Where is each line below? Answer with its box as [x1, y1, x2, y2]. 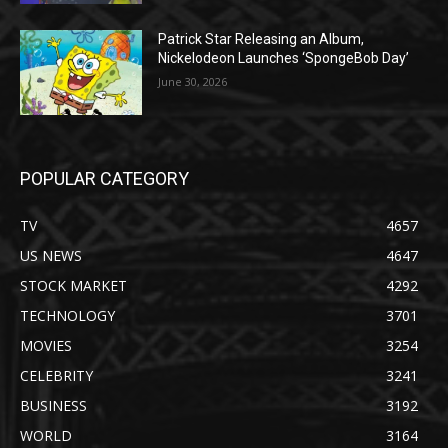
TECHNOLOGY [20, 306, 115, 326]
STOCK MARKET [20, 276, 127, 296]
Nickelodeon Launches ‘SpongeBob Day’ [158, 49, 410, 66]
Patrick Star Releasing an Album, [158, 30, 365, 47]
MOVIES [20, 336, 72, 356]
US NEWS [20, 246, 82, 266]
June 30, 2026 [158, 73, 228, 89]
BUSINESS [20, 396, 87, 416]
